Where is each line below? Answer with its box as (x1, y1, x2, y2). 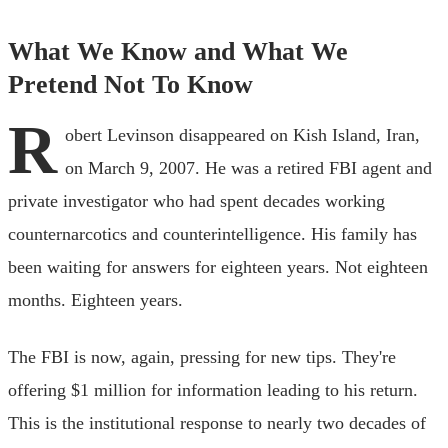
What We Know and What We (8, 36, 348, 66)
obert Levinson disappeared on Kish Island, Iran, (65, 124, 420, 145)
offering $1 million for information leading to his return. (8, 379, 418, 400)
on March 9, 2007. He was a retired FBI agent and (65, 157, 432, 178)
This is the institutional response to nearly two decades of (8, 412, 426, 433)
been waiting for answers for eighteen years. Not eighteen (8, 256, 428, 277)
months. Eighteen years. (8, 289, 183, 310)
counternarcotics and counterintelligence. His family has (8, 223, 417, 244)
